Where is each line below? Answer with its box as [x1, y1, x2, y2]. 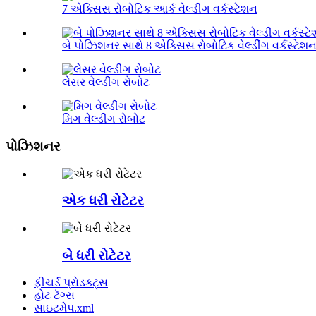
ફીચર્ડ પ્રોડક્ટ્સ [34, 276, 108, 289]
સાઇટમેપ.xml [34, 302, 94, 315]
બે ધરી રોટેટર [62, 248, 131, 263]
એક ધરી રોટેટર [62, 193, 144, 209]
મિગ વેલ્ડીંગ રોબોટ [62, 113, 145, 126]
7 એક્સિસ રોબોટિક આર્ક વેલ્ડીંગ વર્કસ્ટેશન [62, 3, 257, 16]
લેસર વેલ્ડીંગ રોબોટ [62, 76, 150, 89]
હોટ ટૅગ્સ [34, 289, 75, 302]
